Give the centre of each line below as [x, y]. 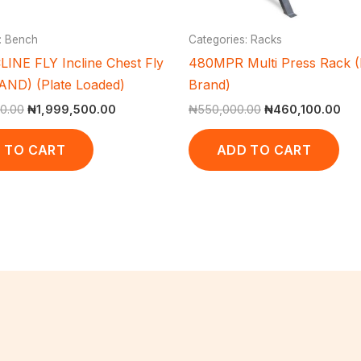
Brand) [210, 84]
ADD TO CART [264, 149]
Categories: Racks [235, 39]
